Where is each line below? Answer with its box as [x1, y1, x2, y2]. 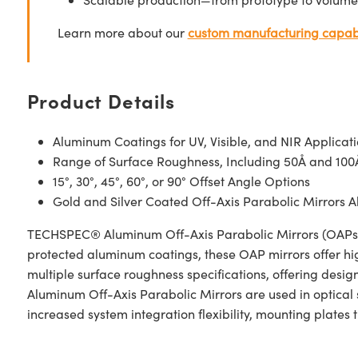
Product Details [26, 87, 175, 113]
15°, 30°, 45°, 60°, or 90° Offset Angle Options [52, 173, 310, 189]
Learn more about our [57, 24, 188, 41]
